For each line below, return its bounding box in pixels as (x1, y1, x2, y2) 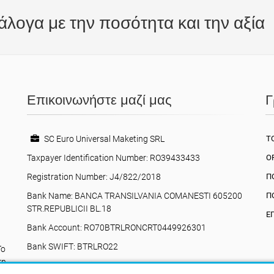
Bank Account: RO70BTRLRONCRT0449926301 (27, 223, 206, 232)
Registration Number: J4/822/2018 (27, 172, 161, 182)
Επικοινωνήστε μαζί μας (27, 92, 172, 108)
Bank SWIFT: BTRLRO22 (27, 242, 118, 251)
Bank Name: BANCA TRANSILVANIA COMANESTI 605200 (27, 191, 242, 201)
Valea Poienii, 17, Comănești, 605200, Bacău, (44, 261, 213, 270)
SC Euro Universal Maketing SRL (42, 134, 165, 144)
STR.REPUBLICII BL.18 (27, 204, 111, 213)
